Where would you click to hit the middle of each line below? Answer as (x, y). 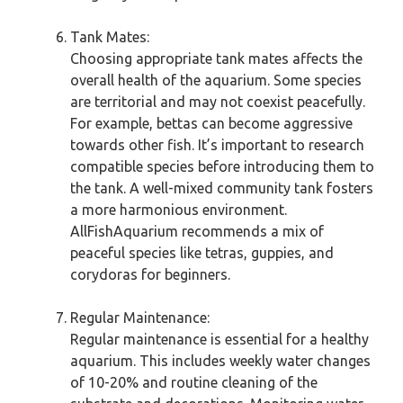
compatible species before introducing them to (222, 166)
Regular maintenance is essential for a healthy (219, 339)
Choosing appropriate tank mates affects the (216, 58)
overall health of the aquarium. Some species (216, 80)
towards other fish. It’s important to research (217, 145)
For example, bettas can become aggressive (211, 123)
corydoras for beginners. (150, 274)
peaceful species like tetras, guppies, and (202, 253)
